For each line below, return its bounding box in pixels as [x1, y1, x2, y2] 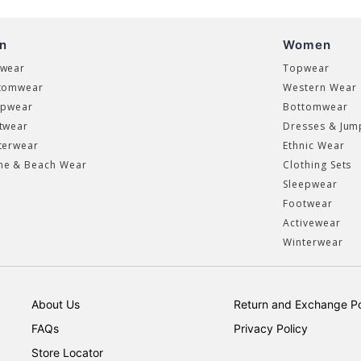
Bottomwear [282, 100, 348, 114]
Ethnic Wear [282, 139, 345, 153]
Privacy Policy [234, 322, 309, 336]
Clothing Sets [282, 158, 352, 172]
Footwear [282, 197, 333, 211]
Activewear [282, 216, 341, 230]
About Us [31, 297, 80, 312]
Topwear [282, 61, 330, 76]
